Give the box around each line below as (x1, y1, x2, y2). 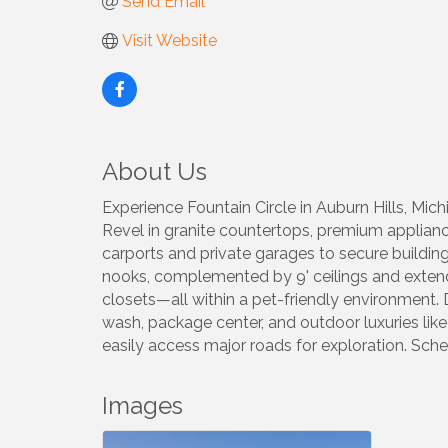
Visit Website (122, 31, 217, 50)
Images (102, 391, 183, 420)
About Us (102, 157, 207, 186)
